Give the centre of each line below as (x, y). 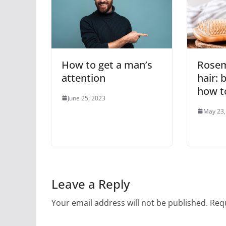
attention (83, 78)
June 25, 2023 (87, 98)
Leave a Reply (91, 184)
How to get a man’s (107, 65)
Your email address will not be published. (130, 203)
